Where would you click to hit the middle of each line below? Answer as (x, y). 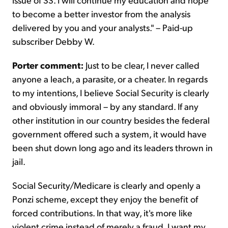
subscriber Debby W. (53, 41)
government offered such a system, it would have (109, 134)
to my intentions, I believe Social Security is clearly (111, 93)
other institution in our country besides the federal (111, 120)
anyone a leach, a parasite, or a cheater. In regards (110, 79)
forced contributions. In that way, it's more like (102, 213)
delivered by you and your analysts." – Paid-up (103, 27)
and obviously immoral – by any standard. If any (105, 106)
